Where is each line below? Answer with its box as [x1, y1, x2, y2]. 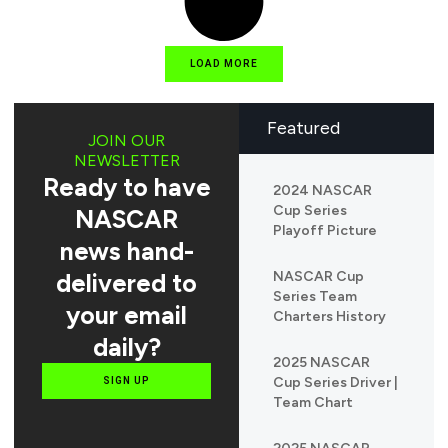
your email [66, 300, 187, 331]
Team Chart [273, 394, 353, 412]
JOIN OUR [88, 131, 165, 151]
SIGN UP [103, 375, 150, 387]
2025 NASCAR [273, 354, 370, 372]
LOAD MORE [190, 58, 258, 70]
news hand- [59, 236, 194, 267]
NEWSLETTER [73, 151, 180, 171]
